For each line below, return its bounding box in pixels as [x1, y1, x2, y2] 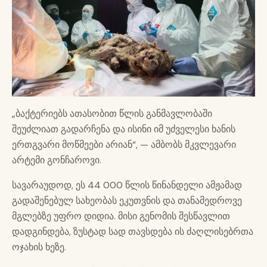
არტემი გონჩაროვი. [12, 154, 101, 167]
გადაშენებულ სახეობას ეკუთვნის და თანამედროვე [12, 194, 242, 207]
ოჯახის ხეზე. [12, 241, 66, 254]
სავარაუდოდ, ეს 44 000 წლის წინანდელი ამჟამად [12, 179, 242, 192]
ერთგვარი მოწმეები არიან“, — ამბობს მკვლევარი [12, 138, 236, 151]
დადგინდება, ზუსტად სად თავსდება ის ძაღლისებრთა [12, 225, 253, 238]
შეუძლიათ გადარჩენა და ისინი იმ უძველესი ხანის [12, 123, 235, 136]
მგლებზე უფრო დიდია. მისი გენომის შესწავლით [12, 210, 230, 223]
